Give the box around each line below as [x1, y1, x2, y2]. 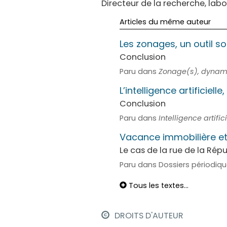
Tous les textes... [126, 180, 188, 191]
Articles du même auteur [119, 17, 211, 27]
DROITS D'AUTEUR [112, 210, 183, 221]
